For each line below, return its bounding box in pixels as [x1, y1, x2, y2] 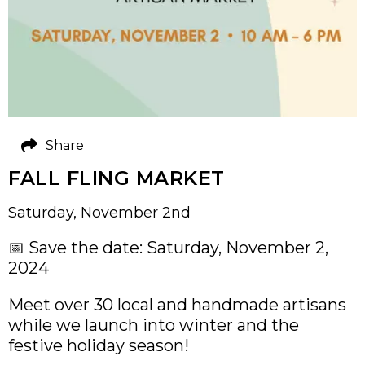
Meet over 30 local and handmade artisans [8, 295, 346, 314]
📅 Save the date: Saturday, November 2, [8, 238, 328, 257]
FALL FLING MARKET [8, 166, 225, 190]
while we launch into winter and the [8, 315, 299, 335]
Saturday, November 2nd [8, 204, 191, 222]
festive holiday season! [8, 336, 189, 355]
